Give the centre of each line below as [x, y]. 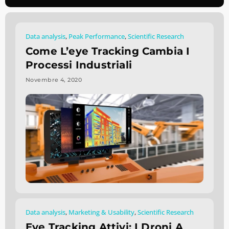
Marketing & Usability [101, 213]
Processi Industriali [79, 65]
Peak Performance [97, 37]
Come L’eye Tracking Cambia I [108, 51]
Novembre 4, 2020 [54, 80]
